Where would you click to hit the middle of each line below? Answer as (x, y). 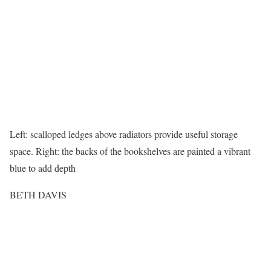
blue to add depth (43, 168)
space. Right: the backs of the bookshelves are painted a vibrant (130, 151)
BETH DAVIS (38, 194)
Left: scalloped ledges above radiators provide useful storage (124, 134)
